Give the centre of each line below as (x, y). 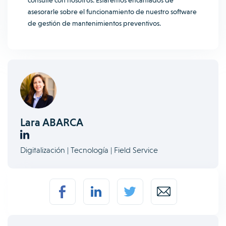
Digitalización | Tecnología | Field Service (89, 150)
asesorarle (43, 12)
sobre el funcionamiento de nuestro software (128, 12)
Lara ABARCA (52, 122)
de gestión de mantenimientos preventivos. (95, 23)
